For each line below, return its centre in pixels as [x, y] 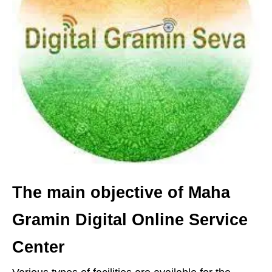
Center [39, 247]
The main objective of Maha [121, 192]
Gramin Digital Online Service [130, 219]
